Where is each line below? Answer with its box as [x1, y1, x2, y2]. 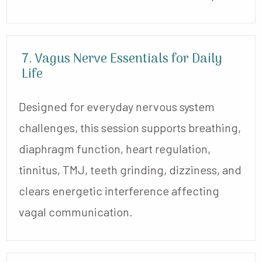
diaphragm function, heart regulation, [19, 141, 211, 156]
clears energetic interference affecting [19, 183, 219, 198]
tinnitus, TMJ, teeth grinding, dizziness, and [19, 162, 242, 177]
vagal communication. [19, 204, 133, 219]
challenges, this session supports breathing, [19, 120, 241, 135]
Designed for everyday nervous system [19, 99, 215, 113]
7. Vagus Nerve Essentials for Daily [22, 48, 222, 70]
